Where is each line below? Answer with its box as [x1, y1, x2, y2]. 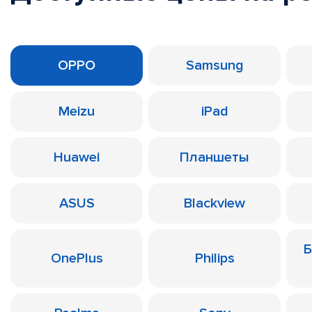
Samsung [185, 57, 244, 74]
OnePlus [50, 250, 103, 267]
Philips [194, 250, 235, 267]
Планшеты [180, 149, 249, 166]
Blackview [184, 195, 245, 212]
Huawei [54, 149, 100, 166]
